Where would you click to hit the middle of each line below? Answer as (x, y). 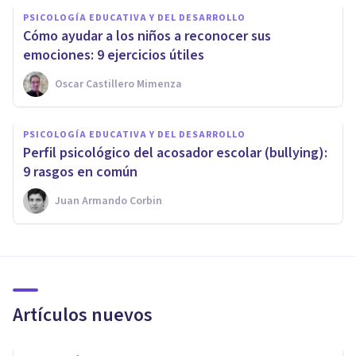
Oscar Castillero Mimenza (118, 84)
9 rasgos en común (80, 172)
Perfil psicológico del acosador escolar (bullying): (175, 153)
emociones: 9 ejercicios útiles (114, 55)
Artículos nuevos (83, 315)
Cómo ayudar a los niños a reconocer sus (147, 36)
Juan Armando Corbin (108, 201)
